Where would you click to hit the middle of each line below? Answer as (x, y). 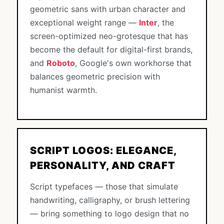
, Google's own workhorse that (133, 63)
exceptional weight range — (84, 22)
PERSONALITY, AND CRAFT (103, 165)
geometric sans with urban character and (108, 9)
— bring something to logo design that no (109, 213)
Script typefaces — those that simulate (104, 186)
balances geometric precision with (95, 76)
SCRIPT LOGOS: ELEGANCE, (103, 150)
